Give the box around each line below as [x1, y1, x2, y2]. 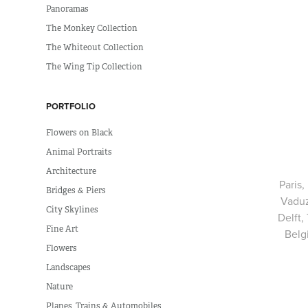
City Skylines [46, 204, 99, 216]
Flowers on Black [46, 127, 113, 139]
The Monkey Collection [46, 23, 138, 34]
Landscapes [46, 262, 91, 274]
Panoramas [46, 3, 89, 15]
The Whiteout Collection [46, 42, 144, 54]
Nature [46, 281, 74, 293]
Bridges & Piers [46, 185, 107, 197]
